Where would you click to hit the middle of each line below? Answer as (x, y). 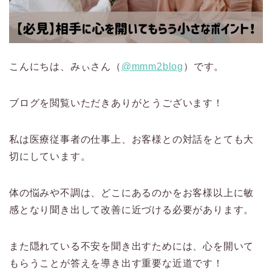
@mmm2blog (152, 67)
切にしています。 (50, 157)
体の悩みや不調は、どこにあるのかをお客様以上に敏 (132, 193)
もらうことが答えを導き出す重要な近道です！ (116, 263)
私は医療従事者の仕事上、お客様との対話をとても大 (132, 140)
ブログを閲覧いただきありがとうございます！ (116, 103)
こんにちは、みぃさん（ (65, 67)
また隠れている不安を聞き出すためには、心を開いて (132, 246)
